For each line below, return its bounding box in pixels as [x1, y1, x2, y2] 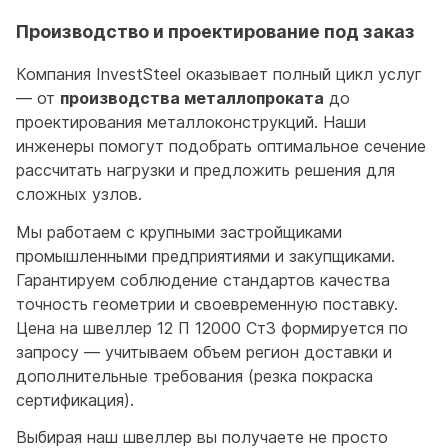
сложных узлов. [16, 184, 142, 204]
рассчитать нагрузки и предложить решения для [16, 160, 395, 180]
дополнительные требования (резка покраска [16, 365, 373, 386]
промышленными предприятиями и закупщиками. [16, 245, 395, 266]
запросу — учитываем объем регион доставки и [16, 341, 392, 362]
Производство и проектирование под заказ [16, 21, 415, 43]
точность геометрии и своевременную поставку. [16, 293, 398, 314]
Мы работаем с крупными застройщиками [16, 221, 342, 242]
